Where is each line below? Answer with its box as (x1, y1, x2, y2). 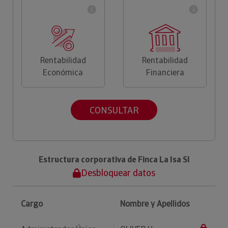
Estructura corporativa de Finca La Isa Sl (39, 154, 189, 165)
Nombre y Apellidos (120, 198, 190, 209)
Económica (43, 67, 83, 78)
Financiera (146, 67, 184, 78)
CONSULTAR (89, 104, 139, 116)
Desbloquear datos (81, 167, 155, 179)
